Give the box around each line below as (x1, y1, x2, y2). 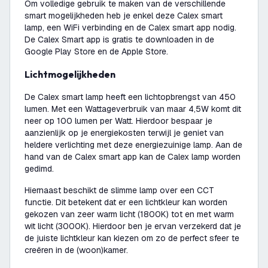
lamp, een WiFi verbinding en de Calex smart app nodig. (25, 22, 236, 33)
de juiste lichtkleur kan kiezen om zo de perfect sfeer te (25, 233, 239, 243)
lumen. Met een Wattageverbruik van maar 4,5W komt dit (25, 103, 241, 114)
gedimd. (25, 163, 54, 174)
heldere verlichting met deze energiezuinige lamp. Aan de (25, 139, 242, 150)
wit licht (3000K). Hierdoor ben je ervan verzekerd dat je (25, 221, 241, 232)
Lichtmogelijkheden (30, 68, 115, 80)
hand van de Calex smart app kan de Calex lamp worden (25, 151, 240, 162)
